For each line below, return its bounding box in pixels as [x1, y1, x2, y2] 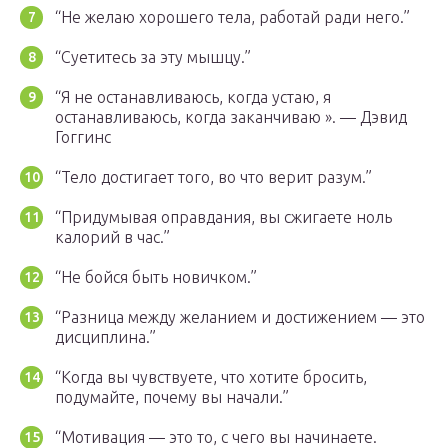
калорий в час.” [55, 228, 170, 247]
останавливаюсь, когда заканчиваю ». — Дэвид [55, 108, 407, 127]
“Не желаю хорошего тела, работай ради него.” [55, 8, 410, 27]
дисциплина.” [55, 328, 156, 347]
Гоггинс [55, 128, 111, 147]
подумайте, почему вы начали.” [55, 388, 289, 407]
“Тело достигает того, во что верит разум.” [55, 168, 372, 187]
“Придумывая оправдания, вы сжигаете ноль [55, 208, 392, 227]
